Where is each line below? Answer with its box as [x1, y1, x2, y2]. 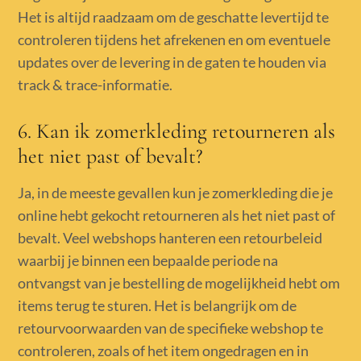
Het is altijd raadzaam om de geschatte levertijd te [18, 7, 330, 26]
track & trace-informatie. [18, 75, 173, 93]
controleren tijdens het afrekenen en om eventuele [18, 30, 331, 48]
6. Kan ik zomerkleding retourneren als [18, 118, 336, 143]
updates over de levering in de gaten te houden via [18, 52, 327, 71]
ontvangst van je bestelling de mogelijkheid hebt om [18, 273, 341, 292]
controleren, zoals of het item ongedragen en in [18, 341, 309, 359]
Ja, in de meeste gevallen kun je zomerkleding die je [18, 183, 334, 201]
